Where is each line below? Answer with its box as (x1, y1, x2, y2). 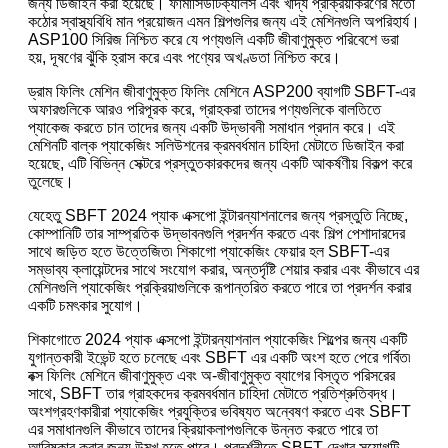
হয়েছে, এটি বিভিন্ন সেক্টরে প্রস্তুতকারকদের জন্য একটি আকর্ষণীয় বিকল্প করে (28, 154, 412, 172)
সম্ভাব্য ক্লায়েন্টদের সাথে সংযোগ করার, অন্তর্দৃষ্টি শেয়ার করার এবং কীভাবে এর (28, 260, 419, 278)
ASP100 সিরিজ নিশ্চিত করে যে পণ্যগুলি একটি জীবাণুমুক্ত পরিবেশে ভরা (28, 30, 399, 48)
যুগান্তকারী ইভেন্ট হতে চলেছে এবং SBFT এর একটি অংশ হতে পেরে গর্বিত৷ (28, 348, 411, 366)
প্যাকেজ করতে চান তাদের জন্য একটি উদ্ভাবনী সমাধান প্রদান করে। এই (28, 118, 395, 136)
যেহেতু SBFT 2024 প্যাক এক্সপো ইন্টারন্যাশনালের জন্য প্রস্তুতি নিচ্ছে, (28, 206, 408, 224)
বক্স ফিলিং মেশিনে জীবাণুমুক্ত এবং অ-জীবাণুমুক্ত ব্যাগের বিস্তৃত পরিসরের (28, 366, 395, 384)
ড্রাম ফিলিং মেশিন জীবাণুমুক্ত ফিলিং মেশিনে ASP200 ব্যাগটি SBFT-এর (28, 82, 415, 100)
